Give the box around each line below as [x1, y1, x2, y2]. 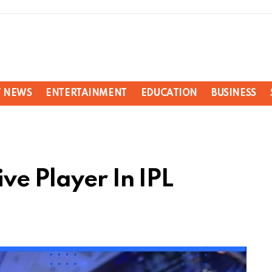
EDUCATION [140, 89, 198, 99]
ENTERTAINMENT [46, 89, 127, 99]
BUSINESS [211, 89, 256, 99]
